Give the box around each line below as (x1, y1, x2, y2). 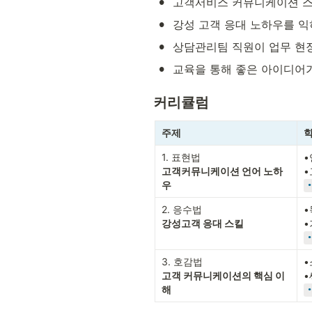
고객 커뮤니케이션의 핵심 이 (162, 269, 285, 281)
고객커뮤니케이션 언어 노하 (162, 164, 283, 177)
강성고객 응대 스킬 (162, 217, 244, 229)
